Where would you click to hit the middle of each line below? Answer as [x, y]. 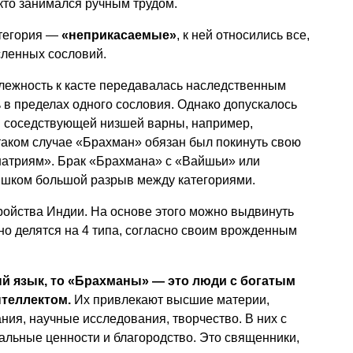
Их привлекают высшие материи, [172, 300]
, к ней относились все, [243, 35]
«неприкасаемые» [119, 35]
